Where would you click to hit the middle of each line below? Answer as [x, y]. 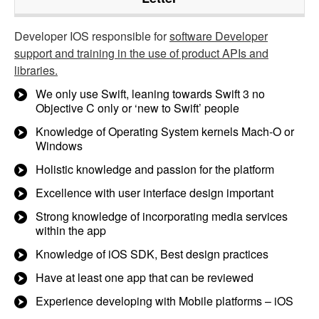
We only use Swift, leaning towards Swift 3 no [150, 93]
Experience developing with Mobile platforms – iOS [164, 300]
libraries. [36, 70]
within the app [71, 230]
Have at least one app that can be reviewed [145, 277]
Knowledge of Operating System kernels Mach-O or [165, 131]
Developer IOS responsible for [92, 36]
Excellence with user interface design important [155, 192]
